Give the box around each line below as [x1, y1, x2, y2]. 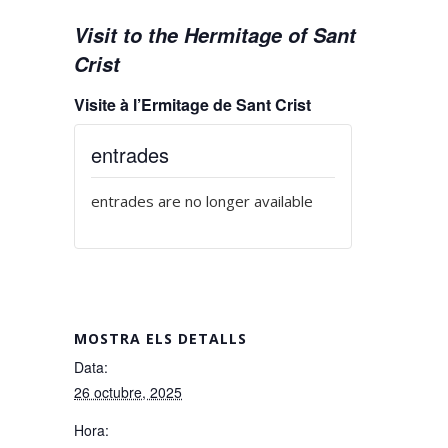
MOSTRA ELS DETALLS [74, 329, 247, 348]
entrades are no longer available [91, 191, 313, 211]
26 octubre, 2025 [74, 382, 182, 402]
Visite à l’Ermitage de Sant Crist [74, 93, 311, 116]
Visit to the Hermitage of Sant [74, 21, 356, 49]
